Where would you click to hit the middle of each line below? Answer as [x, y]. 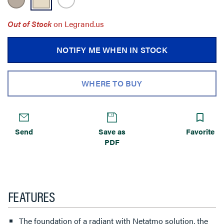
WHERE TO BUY [112, 83]
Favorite [200, 131]
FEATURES [31, 196]
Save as [112, 131]
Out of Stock [29, 23]
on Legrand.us [79, 23]
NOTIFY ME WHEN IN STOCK [112, 49]
